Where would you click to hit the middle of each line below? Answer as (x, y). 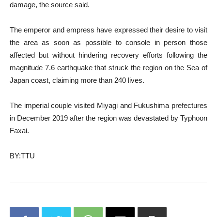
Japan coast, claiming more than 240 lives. (77, 80)
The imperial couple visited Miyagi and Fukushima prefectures (108, 105)
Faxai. (19, 130)
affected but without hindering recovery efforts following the (108, 55)
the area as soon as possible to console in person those (108, 42)
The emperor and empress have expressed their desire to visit (108, 30)
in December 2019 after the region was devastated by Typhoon (108, 118)
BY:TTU (22, 155)
